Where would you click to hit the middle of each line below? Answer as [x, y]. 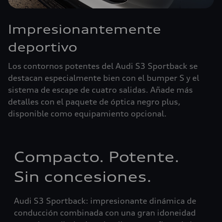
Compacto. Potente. [97, 157]
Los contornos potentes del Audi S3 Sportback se [103, 66]
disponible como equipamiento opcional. [87, 113]
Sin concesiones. [83, 177]
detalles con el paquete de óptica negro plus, [94, 102]
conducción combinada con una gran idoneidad [105, 213]
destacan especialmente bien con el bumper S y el [104, 78]
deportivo [43, 47]
